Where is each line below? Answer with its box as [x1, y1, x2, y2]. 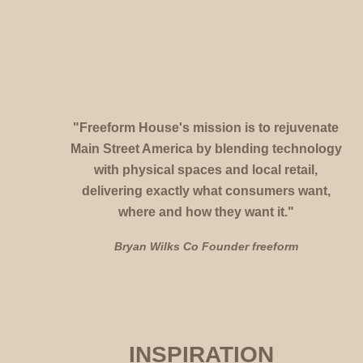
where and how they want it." [117, 203, 297, 219]
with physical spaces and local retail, [94, 161, 318, 177]
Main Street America [70, 140, 193, 156]
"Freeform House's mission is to [73, 119, 271, 135]
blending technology [214, 140, 342, 156]
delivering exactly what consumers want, [81, 182, 331, 198]
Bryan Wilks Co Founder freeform [113, 239, 301, 253]
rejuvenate [274, 119, 339, 135]
